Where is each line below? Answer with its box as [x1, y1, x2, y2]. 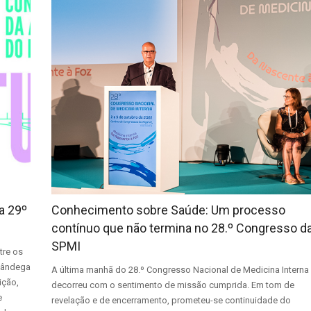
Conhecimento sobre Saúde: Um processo [51, 203, 286, 218]
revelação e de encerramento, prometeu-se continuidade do [51, 295, 292, 306]
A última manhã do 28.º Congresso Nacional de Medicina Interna [51, 264, 310, 276]
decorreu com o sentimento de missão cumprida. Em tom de [51, 280, 295, 291]
